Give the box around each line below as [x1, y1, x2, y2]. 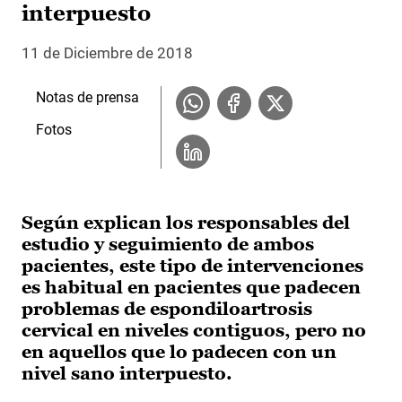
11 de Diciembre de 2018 [22, 44, 193, 63]
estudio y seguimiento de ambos [22, 234, 314, 255]
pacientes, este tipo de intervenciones [22, 256, 363, 276]
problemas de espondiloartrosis [22, 299, 312, 319]
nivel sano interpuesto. [22, 363, 232, 384]
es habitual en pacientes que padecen [22, 277, 361, 298]
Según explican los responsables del [22, 213, 350, 233]
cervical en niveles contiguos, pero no [22, 320, 366, 341]
